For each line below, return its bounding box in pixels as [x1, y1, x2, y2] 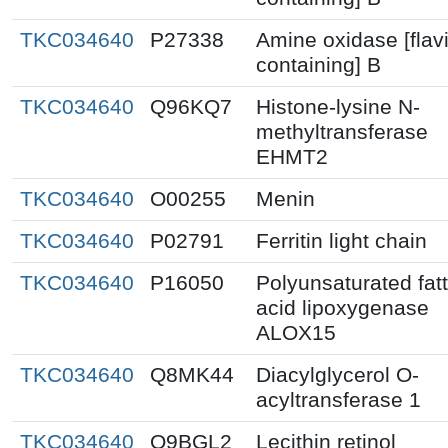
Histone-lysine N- [256, 94, 420, 119]
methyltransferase [256, 119, 428, 144]
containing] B [256, 52, 381, 77]
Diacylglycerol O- [256, 362, 419, 387]
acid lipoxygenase [256, 295, 429, 320]
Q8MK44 [150, 362, 234, 387]
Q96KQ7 [150, 94, 232, 119]
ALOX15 [256, 320, 336, 345]
